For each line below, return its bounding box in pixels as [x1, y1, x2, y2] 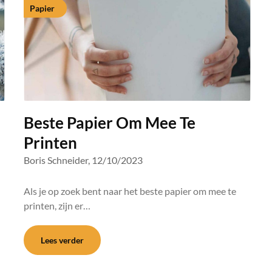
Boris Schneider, [23, 154, 90, 166]
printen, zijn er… [23, 200, 90, 211]
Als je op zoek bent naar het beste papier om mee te [23, 185, 236, 197]
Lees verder [40, 235, 84, 245]
